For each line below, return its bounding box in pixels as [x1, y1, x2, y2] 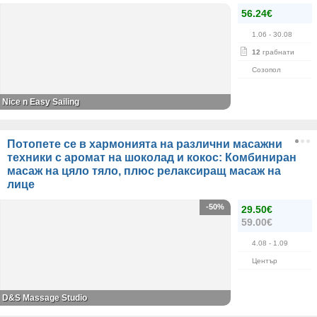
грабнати [260, 48, 294, 56]
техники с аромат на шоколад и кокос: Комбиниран [7, 151, 296, 163]
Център [252, 257, 277, 265]
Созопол [252, 66, 281, 74]
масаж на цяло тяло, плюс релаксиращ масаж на [7, 165, 281, 177]
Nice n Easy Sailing [2, 97, 79, 107]
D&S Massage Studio [2, 293, 87, 303]
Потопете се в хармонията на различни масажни [7, 138, 282, 150]
